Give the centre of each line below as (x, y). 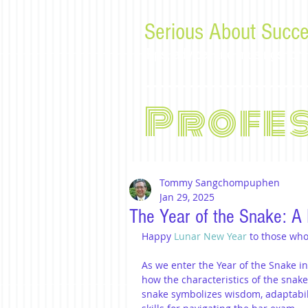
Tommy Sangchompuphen (220, 183)
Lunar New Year (210, 236)
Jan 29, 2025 (187, 197)
